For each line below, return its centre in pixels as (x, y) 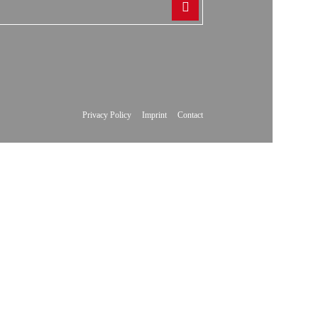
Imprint (154, 115)
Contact (190, 115)
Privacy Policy (107, 115)
